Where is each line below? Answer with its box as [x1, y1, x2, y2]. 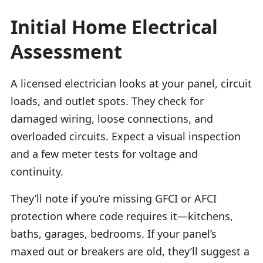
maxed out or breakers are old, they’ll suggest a [11, 244, 249, 258]
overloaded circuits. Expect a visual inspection [11, 129, 241, 143]
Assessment [11, 38, 122, 64]
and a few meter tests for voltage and [11, 146, 198, 161]
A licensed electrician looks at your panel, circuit [11, 76, 252, 90]
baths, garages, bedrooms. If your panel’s [11, 226, 217, 241]
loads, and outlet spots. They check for [11, 93, 204, 108]
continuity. [11, 164, 63, 178]
